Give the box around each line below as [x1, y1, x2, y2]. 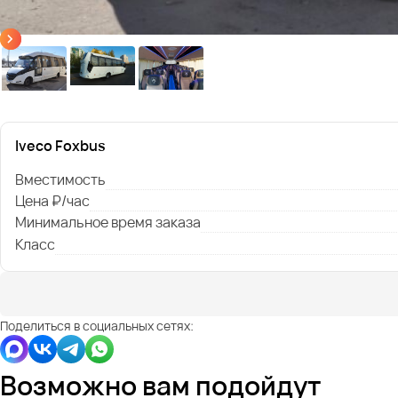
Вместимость [15, 169, 106, 189]
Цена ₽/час [15, 190, 90, 211]
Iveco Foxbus [15, 135, 106, 155]
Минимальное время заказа [15, 211, 201, 232]
